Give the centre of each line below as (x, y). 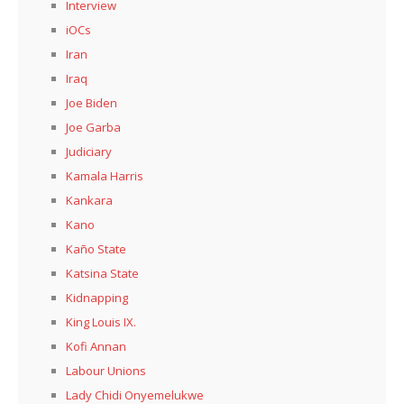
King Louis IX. (101, 321)
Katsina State (102, 273)
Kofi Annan (96, 346)
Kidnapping (97, 297)
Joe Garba (93, 127)
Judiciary (89, 151)
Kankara (89, 200)
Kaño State (96, 248)
